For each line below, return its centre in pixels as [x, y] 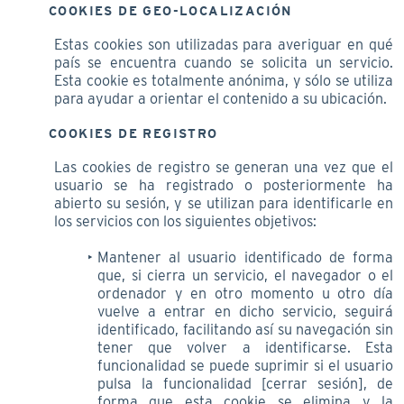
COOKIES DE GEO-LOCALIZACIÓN [170, 10]
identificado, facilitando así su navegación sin [245, 329]
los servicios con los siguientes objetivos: [185, 221]
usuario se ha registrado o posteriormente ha [224, 185]
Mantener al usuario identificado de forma [245, 257]
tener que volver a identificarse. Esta [245, 347]
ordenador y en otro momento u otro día [245, 293]
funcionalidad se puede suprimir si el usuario [245, 365]
